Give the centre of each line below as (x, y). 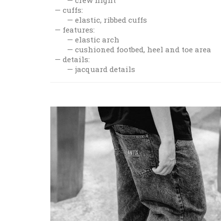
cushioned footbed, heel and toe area (143, 49)
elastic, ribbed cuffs (111, 19)
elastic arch (97, 39)
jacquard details (105, 69)
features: (79, 29)
